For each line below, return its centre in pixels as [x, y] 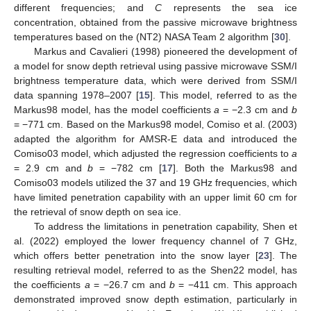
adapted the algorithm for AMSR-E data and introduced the [155, 138]
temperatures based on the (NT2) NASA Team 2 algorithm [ [144, 36]
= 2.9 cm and [51, 168]
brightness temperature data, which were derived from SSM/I [155, 80]
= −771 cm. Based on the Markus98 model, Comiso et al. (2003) [155, 124]
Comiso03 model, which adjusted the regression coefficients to [153, 153]
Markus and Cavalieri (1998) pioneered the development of [165, 51]
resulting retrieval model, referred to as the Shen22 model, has [155, 270]
